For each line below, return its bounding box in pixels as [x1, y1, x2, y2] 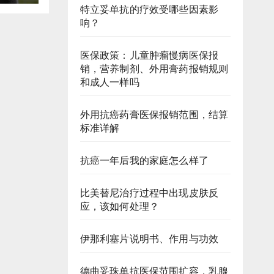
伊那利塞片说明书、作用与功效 [80, 234, 219, 244]
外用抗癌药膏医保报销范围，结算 [80, 109, 229, 120]
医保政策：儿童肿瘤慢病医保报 [80, 50, 219, 61]
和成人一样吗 [80, 77, 139, 87]
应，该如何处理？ [80, 201, 160, 212]
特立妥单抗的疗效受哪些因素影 [80, 4, 219, 15]
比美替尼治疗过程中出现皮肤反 [80, 188, 219, 198]
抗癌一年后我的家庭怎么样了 [80, 155, 209, 166]
